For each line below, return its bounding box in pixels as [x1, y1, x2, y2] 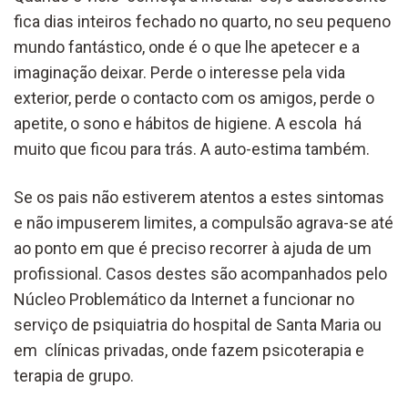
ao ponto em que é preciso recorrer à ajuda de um [14, 238, 372, 258]
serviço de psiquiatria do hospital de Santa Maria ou [14, 314, 382, 334]
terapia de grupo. [14, 365, 134, 385]
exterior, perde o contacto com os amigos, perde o [14, 87, 374, 107]
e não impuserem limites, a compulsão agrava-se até [14, 212, 393, 232]
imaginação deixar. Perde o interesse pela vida [14, 62, 345, 82]
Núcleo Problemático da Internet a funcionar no [14, 289, 354, 309]
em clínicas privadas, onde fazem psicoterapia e [14, 340, 364, 360]
